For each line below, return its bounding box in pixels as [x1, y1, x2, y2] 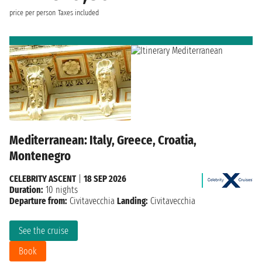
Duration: [9, 184, 43, 196]
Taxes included [58, 8, 99, 18]
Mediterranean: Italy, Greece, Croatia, [9, 132, 196, 149]
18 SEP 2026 [84, 173, 126, 185]
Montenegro [9, 148, 71, 164]
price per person [9, 8, 56, 18]
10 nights [43, 184, 78, 196]
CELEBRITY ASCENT [9, 173, 76, 185]
